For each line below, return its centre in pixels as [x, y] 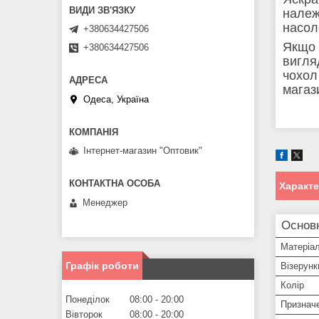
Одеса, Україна [116, 99]
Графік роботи [102, 265]
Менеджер [105, 202]
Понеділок [88, 299]
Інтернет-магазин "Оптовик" [143, 151]
